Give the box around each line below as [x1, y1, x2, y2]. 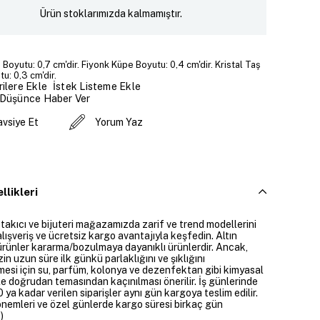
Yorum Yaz [94, 116, 143, 129]
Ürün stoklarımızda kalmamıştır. [39, 7, 183, 19]
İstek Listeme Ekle [53, 80, 141, 92]
